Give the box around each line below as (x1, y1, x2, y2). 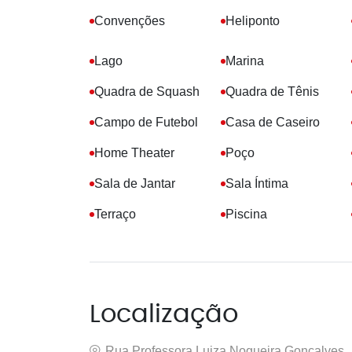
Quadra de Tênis (225, 85, 319, 98)
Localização (90, 302, 238, 327)
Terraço (94, 207, 136, 221)
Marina (225, 54, 264, 68)
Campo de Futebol (94, 115, 198, 129)
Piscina (225, 207, 267, 221)
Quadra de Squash (94, 85, 200, 98)
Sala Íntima (225, 177, 288, 190)
